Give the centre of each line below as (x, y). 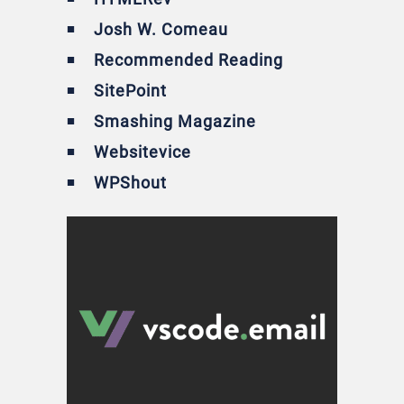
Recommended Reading (188, 60)
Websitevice (142, 151)
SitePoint (130, 90)
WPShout (130, 182)
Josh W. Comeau (161, 29)
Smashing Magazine (175, 121)
